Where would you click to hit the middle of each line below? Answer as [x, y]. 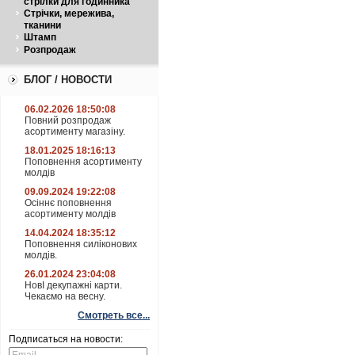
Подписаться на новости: [66, 339]
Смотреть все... [114, 315]
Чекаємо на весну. [65, 296]
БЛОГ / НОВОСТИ [68, 80]
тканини [42, 25]
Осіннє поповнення [68, 203]
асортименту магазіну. [75, 132]
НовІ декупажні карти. [73, 285]
